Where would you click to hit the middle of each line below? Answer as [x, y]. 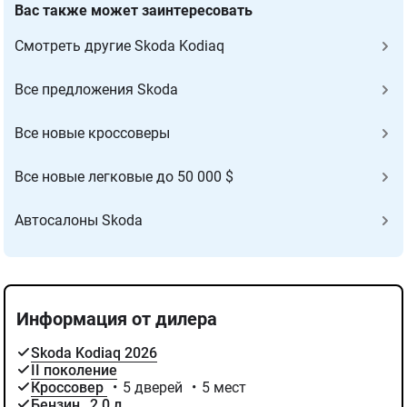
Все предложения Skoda [96, 89]
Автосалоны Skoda [79, 220]
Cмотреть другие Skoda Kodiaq [119, 45]
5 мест [224, 387]
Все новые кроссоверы [92, 133]
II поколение [74, 370]
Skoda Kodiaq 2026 [94, 352]
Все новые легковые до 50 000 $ [124, 176]
